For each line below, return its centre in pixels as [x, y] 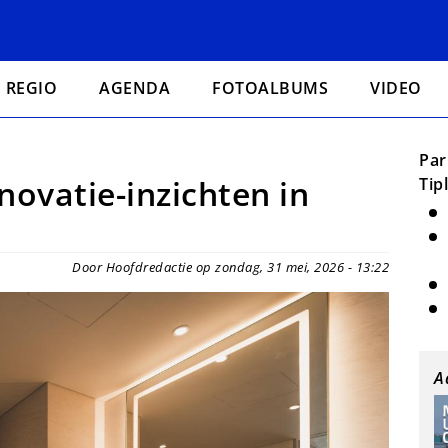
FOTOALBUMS [270, 88]
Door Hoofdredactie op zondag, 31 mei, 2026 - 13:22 [230, 267]
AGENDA [135, 88]
